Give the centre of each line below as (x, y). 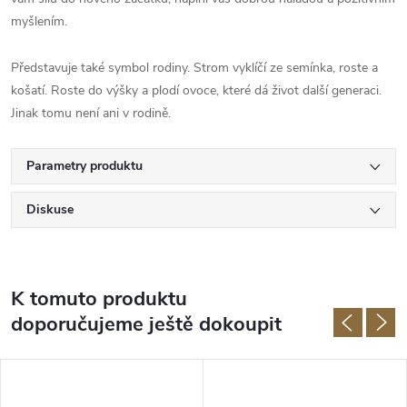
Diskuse (50, 209)
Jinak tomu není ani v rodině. (91, 113)
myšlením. (39, 21)
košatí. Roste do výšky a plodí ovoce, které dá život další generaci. (196, 90)
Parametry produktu (84, 165)
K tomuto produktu (99, 298)
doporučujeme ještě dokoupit (146, 324)
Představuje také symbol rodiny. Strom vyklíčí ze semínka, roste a (194, 67)
